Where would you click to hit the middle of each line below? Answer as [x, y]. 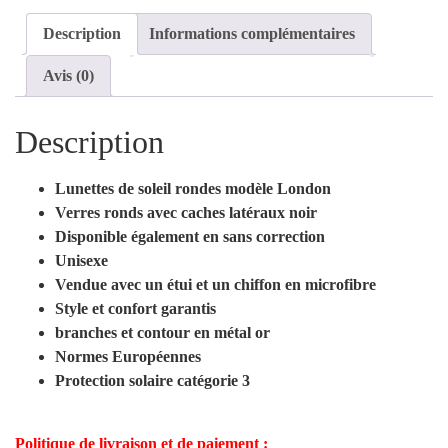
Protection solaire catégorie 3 [152, 381]
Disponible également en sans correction [190, 237]
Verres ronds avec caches [142, 213]
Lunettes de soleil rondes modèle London [193, 189]
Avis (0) [68, 76]
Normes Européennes [130, 357]
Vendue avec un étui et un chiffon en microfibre [215, 285]
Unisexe [81, 261]
